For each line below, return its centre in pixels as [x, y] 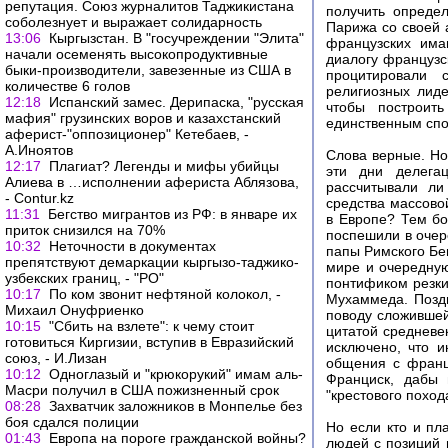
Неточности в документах [132, 246]
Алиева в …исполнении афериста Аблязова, [152, 182]
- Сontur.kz [39, 198]
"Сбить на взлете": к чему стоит [151, 326]
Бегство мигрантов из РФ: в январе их [172, 214]
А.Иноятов [39, 150]
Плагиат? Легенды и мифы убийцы [164, 166]
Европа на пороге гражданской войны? [177, 438]
